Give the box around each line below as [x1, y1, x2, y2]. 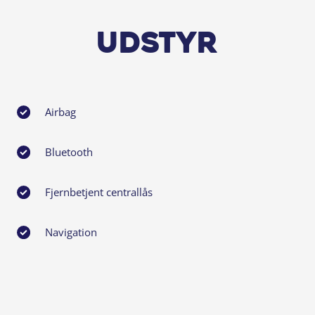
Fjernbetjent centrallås [44, 184, 153, 199]
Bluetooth [44, 144, 93, 159]
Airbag [44, 104, 76, 119]
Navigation [44, 224, 97, 239]
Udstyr [96, 30, 219, 60]
